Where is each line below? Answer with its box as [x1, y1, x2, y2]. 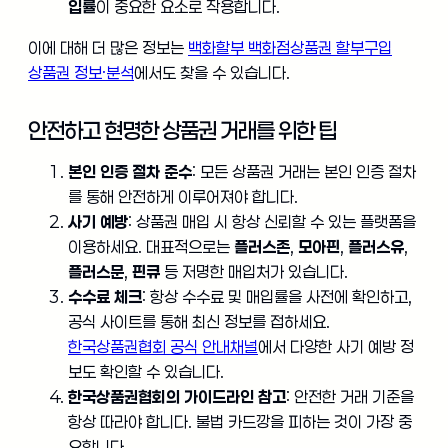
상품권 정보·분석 [28, 63, 134, 83]
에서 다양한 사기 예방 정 [258, 337, 414, 357]
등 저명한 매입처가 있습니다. [160, 262, 348, 282]
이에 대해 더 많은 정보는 [28, 38, 188, 58]
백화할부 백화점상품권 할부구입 [188, 38, 392, 58]
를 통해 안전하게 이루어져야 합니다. [68, 187, 298, 207]
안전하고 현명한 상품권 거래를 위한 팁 [28, 117, 336, 144]
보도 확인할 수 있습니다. [68, 362, 224, 382]
